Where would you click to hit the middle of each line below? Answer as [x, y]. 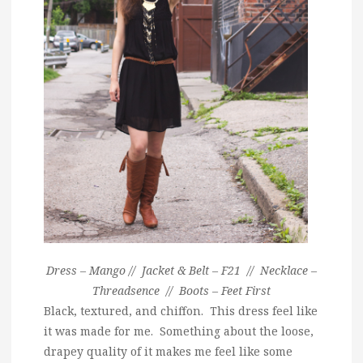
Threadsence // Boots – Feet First [181, 290]
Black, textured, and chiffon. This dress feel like [181, 310]
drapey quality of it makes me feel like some [168, 351]
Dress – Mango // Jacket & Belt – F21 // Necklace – [181, 270]
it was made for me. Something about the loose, [179, 331]
